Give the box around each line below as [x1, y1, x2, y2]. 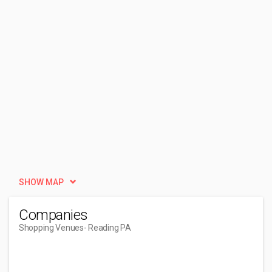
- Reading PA [83, 223, 131, 233]
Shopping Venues [19, 223, 84, 233]
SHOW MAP [19, 177, 64, 187]
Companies [19, 206, 88, 223]
